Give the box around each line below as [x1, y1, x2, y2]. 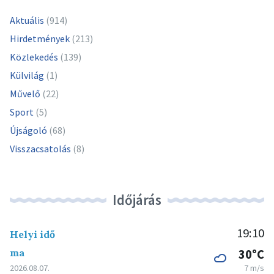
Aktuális [10, 13, 44, 26]
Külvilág [10, 68, 44, 81]
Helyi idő [10, 228, 55, 240]
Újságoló [10, 124, 47, 136]
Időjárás [113, 190, 161, 209]
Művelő [10, 87, 40, 100]
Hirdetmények [10, 32, 70, 45]
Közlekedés [10, 50, 58, 63]
